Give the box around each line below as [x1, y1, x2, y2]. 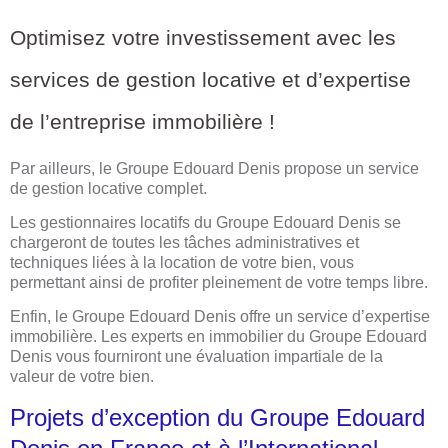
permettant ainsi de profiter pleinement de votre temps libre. [10, 273, 428, 291]
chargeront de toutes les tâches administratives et [10, 233, 359, 251]
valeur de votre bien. [10, 368, 154, 386]
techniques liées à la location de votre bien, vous [10, 253, 354, 271]
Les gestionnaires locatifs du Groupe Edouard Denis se [10, 213, 401, 231]
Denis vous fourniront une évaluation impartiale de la [10, 348, 383, 366]
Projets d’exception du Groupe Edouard [10, 403, 425, 431]
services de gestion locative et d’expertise [10, 67, 411, 91]
